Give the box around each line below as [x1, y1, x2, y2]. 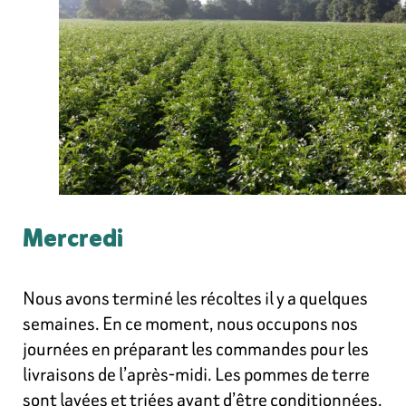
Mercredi [23, 217, 123, 264]
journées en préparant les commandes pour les [23, 335, 369, 362]
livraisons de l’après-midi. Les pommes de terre [23, 361, 370, 388]
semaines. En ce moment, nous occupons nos [23, 310, 358, 337]
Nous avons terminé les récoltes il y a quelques [23, 285, 368, 312]
